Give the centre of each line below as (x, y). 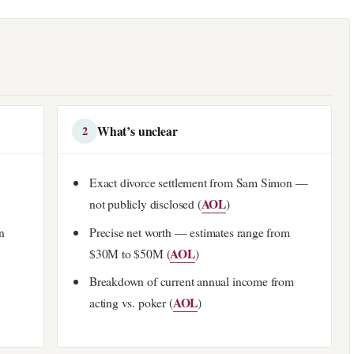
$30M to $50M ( (130, 253)
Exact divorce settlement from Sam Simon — (198, 183)
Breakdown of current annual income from (191, 281)
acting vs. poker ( (131, 303)
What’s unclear (137, 130)
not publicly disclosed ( (145, 204)
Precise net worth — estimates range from (189, 232)
